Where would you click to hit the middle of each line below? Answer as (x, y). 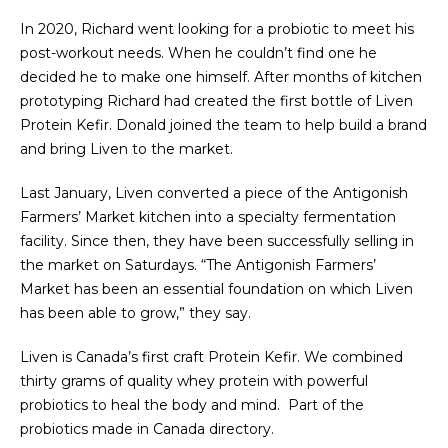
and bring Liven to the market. (126, 149)
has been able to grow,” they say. (135, 313)
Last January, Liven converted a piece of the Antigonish (214, 193)
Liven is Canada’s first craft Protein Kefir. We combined (211, 357)
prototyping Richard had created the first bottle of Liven (216, 101)
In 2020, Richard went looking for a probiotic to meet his (217, 29)
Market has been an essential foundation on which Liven (216, 289)
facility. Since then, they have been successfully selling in (217, 241)
